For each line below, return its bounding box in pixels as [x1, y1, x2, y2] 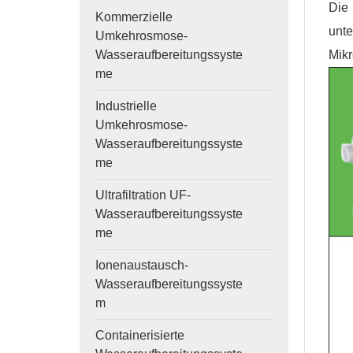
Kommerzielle [95, 10, 173, 24]
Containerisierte [95, 329, 184, 342]
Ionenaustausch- [95, 258, 188, 272]
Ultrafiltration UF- [95, 188, 191, 202]
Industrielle [95, 99, 157, 113]
